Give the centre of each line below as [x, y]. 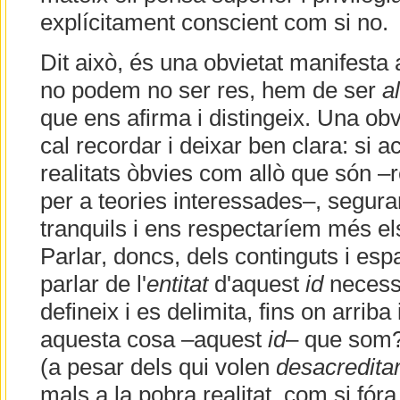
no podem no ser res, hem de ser [211, 91]
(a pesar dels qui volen [158, 367]
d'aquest [256, 284]
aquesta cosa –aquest [154, 340]
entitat [177, 284]
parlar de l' [93, 284]
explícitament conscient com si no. [214, 23]
